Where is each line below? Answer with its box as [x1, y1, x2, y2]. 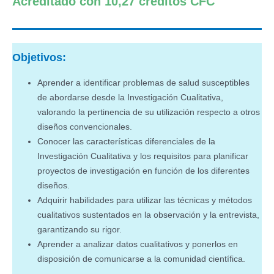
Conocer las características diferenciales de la [37, 137, 216, 147]
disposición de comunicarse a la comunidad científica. [37, 254, 246, 264]
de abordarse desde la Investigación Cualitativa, [37, 93, 224, 103]
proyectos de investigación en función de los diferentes [37, 166, 250, 176]
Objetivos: [12, 51, 66, 64]
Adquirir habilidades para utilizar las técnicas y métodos [37, 196, 253, 206]
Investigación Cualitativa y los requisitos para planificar [37, 152, 249, 161]
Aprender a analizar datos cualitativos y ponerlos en [37, 240, 239, 250]
